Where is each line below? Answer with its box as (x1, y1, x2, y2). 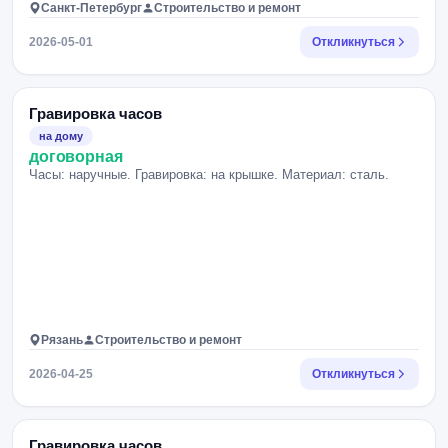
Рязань (41, 333, 83, 347)
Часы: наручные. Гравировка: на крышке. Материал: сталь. (29, 167, 389, 182)
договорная (29, 148, 123, 165)
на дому (39, 130, 83, 142)
